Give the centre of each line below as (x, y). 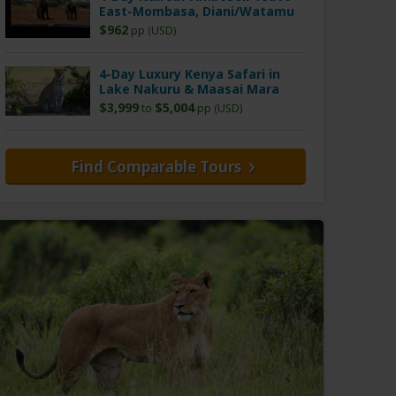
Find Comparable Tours (156, 167)
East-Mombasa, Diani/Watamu (197, 11)
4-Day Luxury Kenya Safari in (190, 74)
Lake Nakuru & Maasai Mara (189, 89)
